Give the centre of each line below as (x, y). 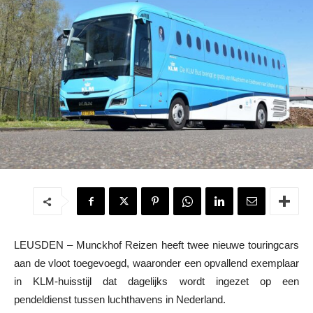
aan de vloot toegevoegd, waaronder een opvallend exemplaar (156, 263)
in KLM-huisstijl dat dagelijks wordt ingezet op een (156, 282)
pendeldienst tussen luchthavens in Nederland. (120, 300)
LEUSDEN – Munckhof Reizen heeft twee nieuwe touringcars (156, 245)
